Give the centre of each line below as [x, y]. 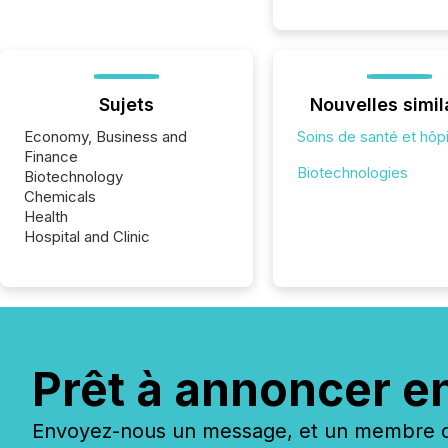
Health [46, 216]
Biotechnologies [352, 172]
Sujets [126, 104]
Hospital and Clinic [87, 236]
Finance [51, 156]
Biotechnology [73, 176]
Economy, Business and [105, 136]
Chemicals [60, 196]
